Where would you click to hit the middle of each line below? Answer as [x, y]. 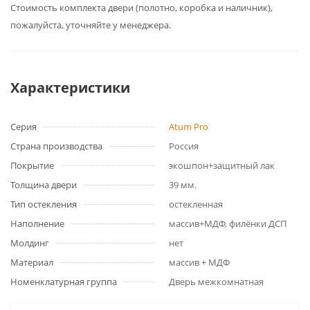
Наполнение [37, 224]
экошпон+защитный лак [222, 165]
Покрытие [32, 165]
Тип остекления [44, 204]
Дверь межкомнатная [216, 282]
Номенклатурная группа [64, 282]
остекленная [196, 204]
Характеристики [70, 88]
